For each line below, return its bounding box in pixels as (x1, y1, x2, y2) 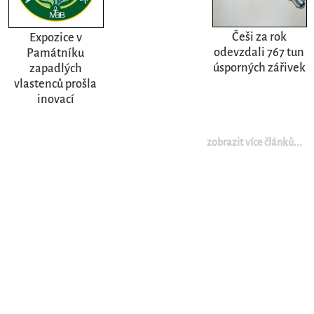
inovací (36, 93, 74, 107)
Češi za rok (231, 30, 287, 44)
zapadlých (29, 62, 82, 76)
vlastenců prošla (14, 77, 97, 91)
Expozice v (29, 31, 82, 45)
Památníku (27, 46, 84, 60)
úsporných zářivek (212, 61, 306, 75)
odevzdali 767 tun (214, 46, 304, 60)
